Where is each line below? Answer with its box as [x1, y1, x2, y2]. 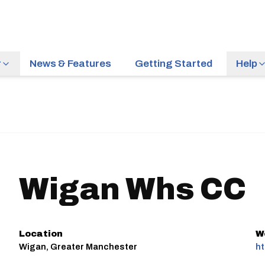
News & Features [30, 58, 111, 69]
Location [19, 229, 63, 238]
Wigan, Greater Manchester [19, 242, 138, 251]
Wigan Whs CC [19, 173, 246, 206]
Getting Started [135, 58, 212, 69]
